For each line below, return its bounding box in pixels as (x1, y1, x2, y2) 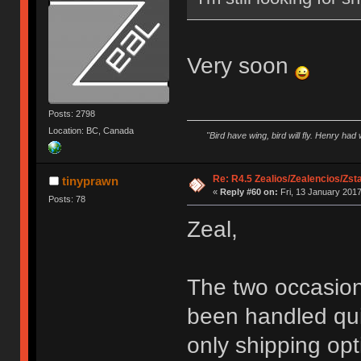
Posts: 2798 (48, 108, 96, 118)
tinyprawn (61, 174, 118, 189)
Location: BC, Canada (48, 125, 135, 135)
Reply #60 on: (219, 187, 278, 197)
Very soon (186, 53, 295, 79)
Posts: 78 (48, 194, 86, 205)
